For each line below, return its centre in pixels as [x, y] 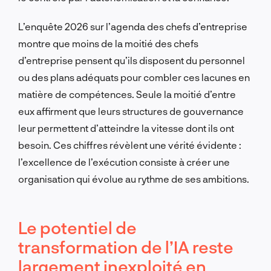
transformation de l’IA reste [126, 247]
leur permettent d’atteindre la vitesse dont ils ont [126, 128]
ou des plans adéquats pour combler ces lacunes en [134, 77]
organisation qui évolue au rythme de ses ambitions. [134, 178]
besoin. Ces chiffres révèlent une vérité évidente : [130, 145]
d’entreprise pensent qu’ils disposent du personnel [132, 60]
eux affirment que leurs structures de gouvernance [131, 111]
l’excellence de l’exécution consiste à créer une [124, 162]
